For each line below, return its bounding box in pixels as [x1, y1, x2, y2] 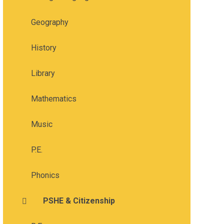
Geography [30, 17, 68, 27]
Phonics [30, 170, 59, 180]
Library [30, 68, 55, 78]
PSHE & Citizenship [42, 196, 115, 206]
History [30, 43, 56, 53]
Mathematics [30, 94, 76, 104]
